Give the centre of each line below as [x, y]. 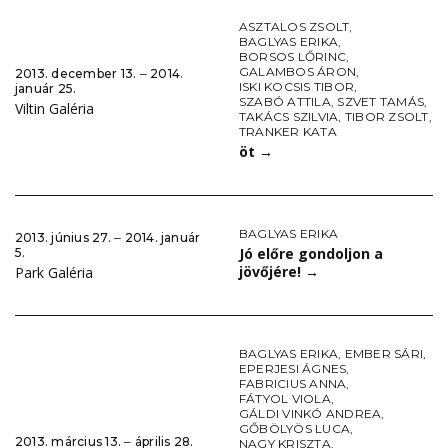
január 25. [46, 89]
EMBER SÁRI [384, 354]
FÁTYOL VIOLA [285, 399]
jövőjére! [272, 272]
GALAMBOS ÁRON [298, 72]
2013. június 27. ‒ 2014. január [108, 237]
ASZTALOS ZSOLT [294, 27]
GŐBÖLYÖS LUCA [295, 429]
